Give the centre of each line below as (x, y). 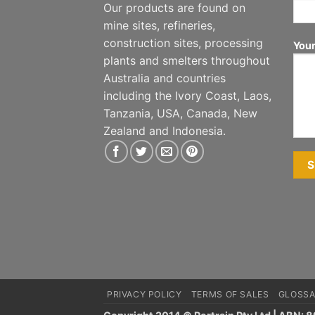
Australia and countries (165, 78)
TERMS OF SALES (230, 294)
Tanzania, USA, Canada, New (180, 113)
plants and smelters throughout (187, 60)
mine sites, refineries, (159, 25)
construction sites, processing (183, 43)
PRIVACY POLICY (144, 294)
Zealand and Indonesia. (165, 130)
